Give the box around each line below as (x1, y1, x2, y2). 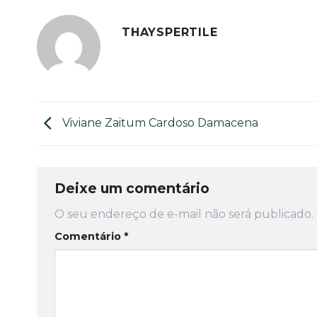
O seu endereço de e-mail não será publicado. (54, 207, 313, 221)
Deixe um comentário (54, 179, 209, 197)
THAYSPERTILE (122, 25, 218, 40)
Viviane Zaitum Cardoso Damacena (59, 115, 258, 129)
